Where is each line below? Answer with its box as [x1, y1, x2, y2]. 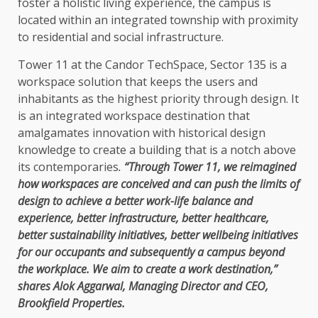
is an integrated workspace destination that [18, 108, 250, 124]
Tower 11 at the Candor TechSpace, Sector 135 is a [18, 57, 287, 73]
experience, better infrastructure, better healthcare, [18, 210, 269, 226]
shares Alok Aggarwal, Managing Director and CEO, [18, 278, 268, 295]
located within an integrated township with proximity [18, 12, 298, 28]
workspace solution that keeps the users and [18, 74, 258, 90]
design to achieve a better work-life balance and [18, 193, 253, 209]
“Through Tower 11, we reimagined [124, 159, 296, 175]
